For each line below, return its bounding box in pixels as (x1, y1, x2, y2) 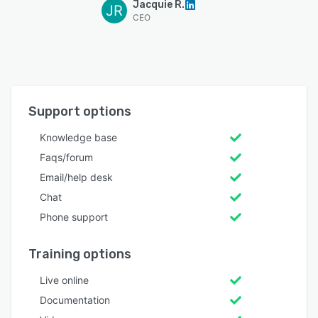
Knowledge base (40, 131, 117, 143)
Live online (40, 273, 89, 286)
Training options (28, 246, 131, 262)
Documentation (40, 293, 110, 306)
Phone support (40, 210, 108, 223)
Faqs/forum (40, 150, 93, 163)
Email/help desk (40, 170, 113, 183)
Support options (28, 103, 131, 119)
